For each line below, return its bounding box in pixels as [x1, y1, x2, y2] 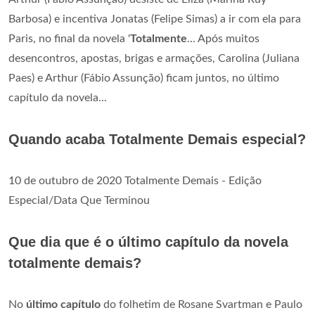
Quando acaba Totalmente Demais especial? [8, 131, 306, 147]
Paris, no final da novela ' [8, 32, 130, 44]
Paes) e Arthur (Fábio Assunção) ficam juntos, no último [8, 72, 279, 84]
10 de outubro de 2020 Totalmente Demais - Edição [8, 174, 262, 186]
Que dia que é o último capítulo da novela [8, 233, 288, 250]
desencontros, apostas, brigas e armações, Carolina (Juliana [8, 52, 300, 64]
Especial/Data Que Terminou [8, 194, 150, 206]
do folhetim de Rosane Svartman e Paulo [101, 298, 302, 310]
